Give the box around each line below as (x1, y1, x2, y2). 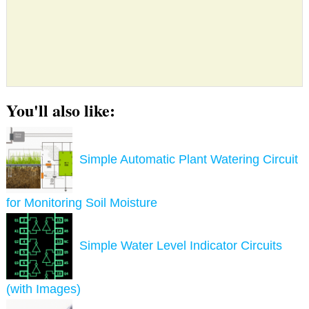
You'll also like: (6, 98, 116, 123)
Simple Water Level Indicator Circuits (79, 239, 283, 253)
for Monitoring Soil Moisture (6, 196, 158, 210)
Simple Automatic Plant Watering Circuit (79, 152, 299, 167)
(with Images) (6, 282, 81, 297)
